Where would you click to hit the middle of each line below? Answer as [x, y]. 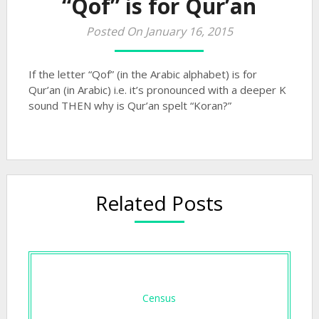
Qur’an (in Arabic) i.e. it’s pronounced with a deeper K [157, 90]
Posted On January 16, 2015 [159, 31]
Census [159, 298]
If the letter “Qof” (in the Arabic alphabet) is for [142, 74]
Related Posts [159, 203]
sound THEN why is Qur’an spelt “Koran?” [130, 105]
